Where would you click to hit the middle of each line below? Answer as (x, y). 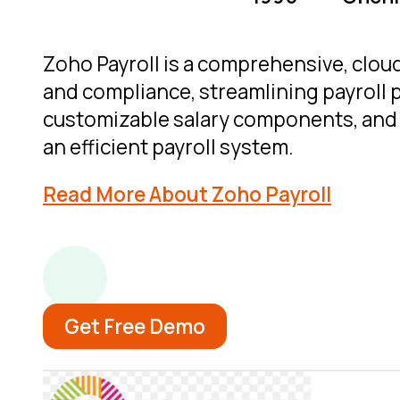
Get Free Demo (135, 326)
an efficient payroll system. (168, 146)
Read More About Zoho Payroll (187, 194)
